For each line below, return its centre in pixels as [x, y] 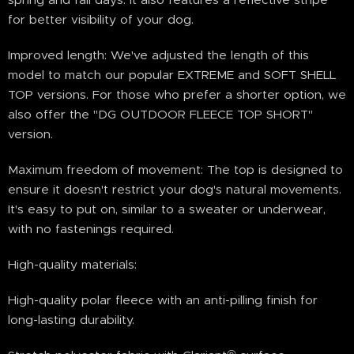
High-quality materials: [72, 264]
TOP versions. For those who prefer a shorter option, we [177, 94]
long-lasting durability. [71, 320]
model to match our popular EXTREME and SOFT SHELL [172, 75]
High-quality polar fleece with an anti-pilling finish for [163, 300]
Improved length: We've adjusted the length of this [158, 55]
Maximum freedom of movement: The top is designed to [175, 169]
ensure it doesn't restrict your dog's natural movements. [175, 189]
